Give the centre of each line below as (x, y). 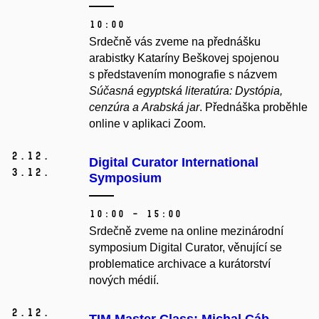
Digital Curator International (174, 163)
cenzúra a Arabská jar (144, 108)
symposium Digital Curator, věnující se (185, 248)
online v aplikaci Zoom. (147, 124)
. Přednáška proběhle (253, 108)
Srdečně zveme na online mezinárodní (186, 231)
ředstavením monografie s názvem (190, 75)
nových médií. (124, 281)
